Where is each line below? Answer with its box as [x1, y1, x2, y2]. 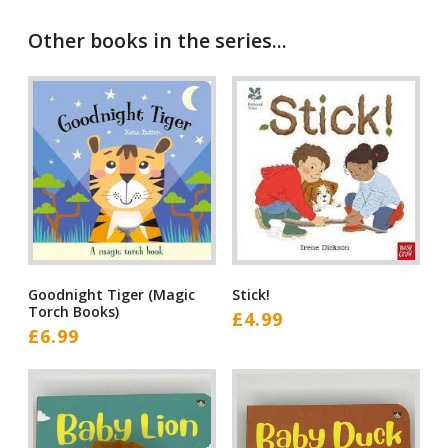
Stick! [231, 284, 270, 304]
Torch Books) [28, 301, 119, 321]
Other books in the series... [28, 26, 287, 54]
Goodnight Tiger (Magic [28, 284, 195, 304]
